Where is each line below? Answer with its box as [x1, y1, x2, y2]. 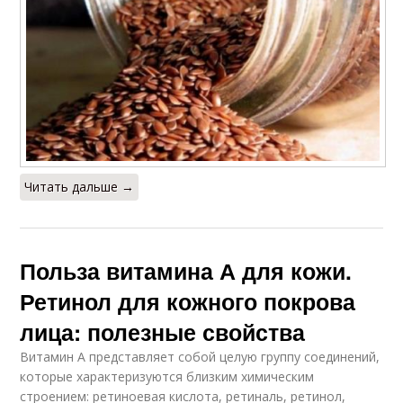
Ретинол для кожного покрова [20, 284, 356, 318]
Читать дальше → [24, 177, 135, 195]
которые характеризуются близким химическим [20, 367, 315, 385]
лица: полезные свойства [20, 315, 306, 348]
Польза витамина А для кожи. [20, 254, 353, 287]
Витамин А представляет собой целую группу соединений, [20, 347, 381, 365]
